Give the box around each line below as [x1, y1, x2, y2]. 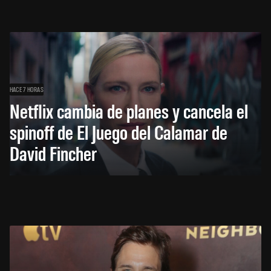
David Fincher [10, 140, 97, 166]
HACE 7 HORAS [10, 85, 44, 94]
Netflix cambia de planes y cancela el [10, 98, 248, 123]
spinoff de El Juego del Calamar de [10, 119, 227, 145]
